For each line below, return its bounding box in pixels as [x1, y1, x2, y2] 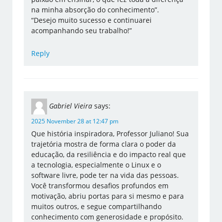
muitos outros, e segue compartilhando [31, 202, 162, 212]
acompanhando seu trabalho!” [31, 26, 132, 36]
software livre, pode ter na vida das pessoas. [31, 170, 179, 180]
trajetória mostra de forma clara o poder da [31, 139, 176, 149]
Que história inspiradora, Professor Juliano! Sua [31, 129, 189, 139]
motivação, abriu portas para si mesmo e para [31, 191, 184, 201]
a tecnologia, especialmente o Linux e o [31, 160, 162, 170]
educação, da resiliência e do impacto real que [31, 150, 186, 160]
